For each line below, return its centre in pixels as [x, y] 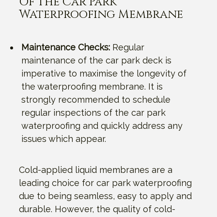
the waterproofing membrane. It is [92, 86]
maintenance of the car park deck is [96, 60]
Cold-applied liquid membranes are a [96, 170]
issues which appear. [64, 139]
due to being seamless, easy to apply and [105, 196]
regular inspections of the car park [93, 112]
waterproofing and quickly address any [102, 125]
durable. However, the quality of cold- [97, 209]
